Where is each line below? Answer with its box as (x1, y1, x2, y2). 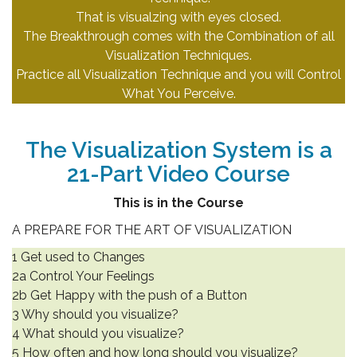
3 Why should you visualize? (12, 306, 178, 322)
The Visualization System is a (25, 137, 332, 164)
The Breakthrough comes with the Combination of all (22, 29, 335, 45)
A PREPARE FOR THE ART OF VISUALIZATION (12, 222, 292, 237)
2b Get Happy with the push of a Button (12, 287, 247, 303)
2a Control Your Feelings (12, 268, 155, 284)
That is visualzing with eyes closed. (76, 10, 281, 25)
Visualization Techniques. (105, 48, 252, 64)
